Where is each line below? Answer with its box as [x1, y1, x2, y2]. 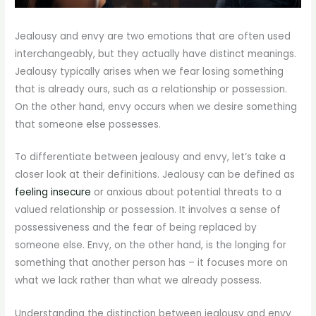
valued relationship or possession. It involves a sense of [15, 203, 281, 217]
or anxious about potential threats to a [91, 186, 282, 200]
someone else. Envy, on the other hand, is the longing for [15, 238, 287, 253]
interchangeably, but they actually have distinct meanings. [15, 47, 297, 61]
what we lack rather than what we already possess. [15, 274, 262, 288]
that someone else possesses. [15, 117, 162, 131]
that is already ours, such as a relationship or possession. [15, 82, 288, 96]
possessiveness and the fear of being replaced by [15, 221, 257, 235]
